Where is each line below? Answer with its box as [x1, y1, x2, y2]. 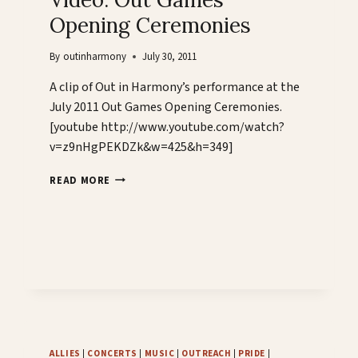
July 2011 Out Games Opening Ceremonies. [50, 97, 283, 116]
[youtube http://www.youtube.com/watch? [50, 117, 285, 136]
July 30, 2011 [141, 49, 197, 64]
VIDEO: [109, 169, 145, 185]
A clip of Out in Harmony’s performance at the [50, 78, 300, 96]
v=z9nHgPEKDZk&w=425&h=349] [50, 137, 234, 156]
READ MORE [50, 173, 111, 188]
